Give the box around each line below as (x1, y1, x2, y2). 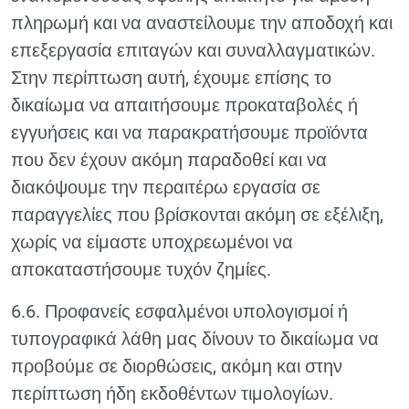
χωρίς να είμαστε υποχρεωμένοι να (11, 231, 293, 253)
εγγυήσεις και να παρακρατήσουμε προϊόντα (11, 121, 368, 143)
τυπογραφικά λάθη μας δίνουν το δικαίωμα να (11, 328, 379, 350)
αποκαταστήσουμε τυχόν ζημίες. (11, 258, 271, 280)
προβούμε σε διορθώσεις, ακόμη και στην (11, 355, 342, 377)
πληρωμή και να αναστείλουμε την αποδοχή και (11, 12, 393, 34)
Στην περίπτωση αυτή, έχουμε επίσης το (11, 67, 331, 89)
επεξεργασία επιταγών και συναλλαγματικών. (11, 39, 375, 61)
